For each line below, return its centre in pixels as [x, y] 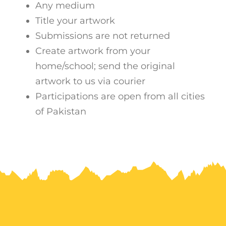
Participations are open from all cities [120, 97]
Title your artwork [75, 21]
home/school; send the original [105, 66]
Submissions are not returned [103, 36]
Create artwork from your [93, 51]
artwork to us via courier [90, 81]
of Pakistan [61, 112]
